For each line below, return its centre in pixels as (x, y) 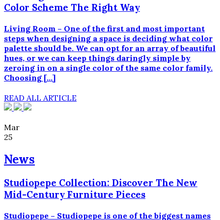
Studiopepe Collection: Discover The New (101, 183)
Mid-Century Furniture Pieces (75, 195)
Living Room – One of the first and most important (104, 28)
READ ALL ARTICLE (40, 98)
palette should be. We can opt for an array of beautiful (110, 48)
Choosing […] (30, 77)
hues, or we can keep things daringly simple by (97, 58)
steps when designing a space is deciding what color (108, 38)
